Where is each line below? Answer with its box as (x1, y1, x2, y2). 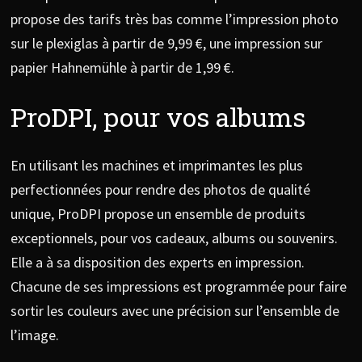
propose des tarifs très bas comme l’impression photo (10, 9, 339, 28)
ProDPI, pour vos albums (10, 99, 305, 134)
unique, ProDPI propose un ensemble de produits (10, 204, 305, 224)
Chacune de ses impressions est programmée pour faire (10, 277, 347, 297)
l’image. (10, 326, 59, 345)
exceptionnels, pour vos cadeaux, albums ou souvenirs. (10, 229, 338, 248)
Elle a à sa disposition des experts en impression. (10, 253, 305, 272)
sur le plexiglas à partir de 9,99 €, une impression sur (10, 33, 322, 53)
